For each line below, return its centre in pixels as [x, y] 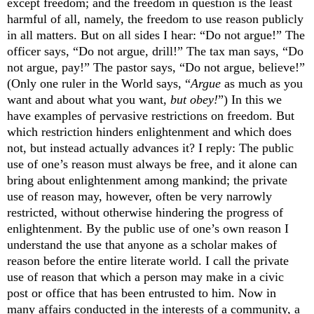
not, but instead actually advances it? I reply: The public [150, 148]
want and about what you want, [89, 100]
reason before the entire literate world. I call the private [148, 261]
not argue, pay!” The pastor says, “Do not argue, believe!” [156, 68]
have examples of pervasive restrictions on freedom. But [151, 116]
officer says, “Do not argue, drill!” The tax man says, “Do [155, 52]
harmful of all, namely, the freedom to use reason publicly [155, 19]
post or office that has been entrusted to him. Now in [142, 293]
